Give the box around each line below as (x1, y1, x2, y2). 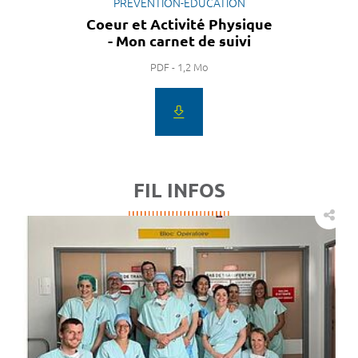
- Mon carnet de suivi (107, 32, 251, 49)
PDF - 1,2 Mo (149, 61, 209, 73)
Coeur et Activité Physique (86, 15, 272, 32)
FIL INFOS (133, 179, 225, 201)
